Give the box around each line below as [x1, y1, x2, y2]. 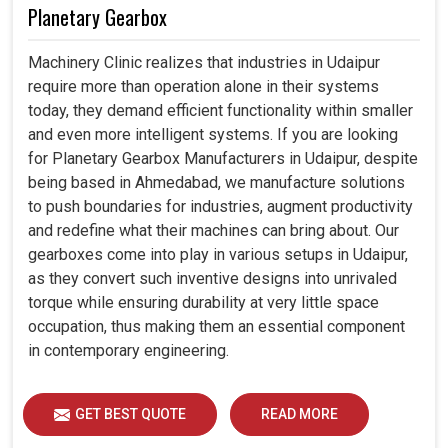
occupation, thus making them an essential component [28, 316, 405, 336]
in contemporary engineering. [28, 340, 229, 360]
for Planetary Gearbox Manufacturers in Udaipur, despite [28, 148, 418, 168]
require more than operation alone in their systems [28, 76, 379, 96]
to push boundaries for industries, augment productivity [28, 196, 413, 216]
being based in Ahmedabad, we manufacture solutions [28, 172, 405, 192]
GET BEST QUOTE [75, 405, 186, 422]
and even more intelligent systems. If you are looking [28, 124, 398, 144]
